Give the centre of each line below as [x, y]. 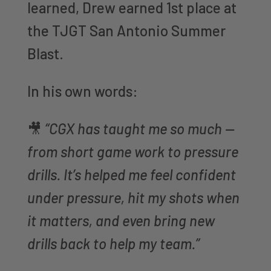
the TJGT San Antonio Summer [126, 30]
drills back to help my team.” [113, 243]
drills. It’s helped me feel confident [131, 174]
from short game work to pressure [132, 151]
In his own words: [82, 91]
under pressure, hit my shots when [133, 197]
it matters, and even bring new [121, 220]
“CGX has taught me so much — [139, 128]
